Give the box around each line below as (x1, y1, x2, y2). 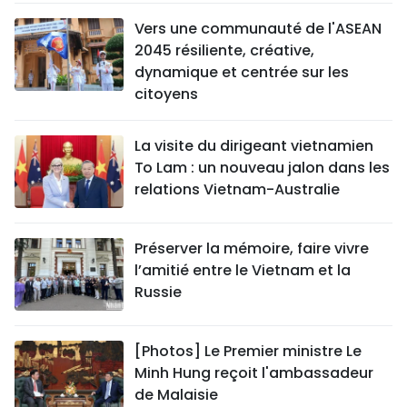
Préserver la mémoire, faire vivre (134, 238, 369, 260)
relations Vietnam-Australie (134, 179, 340, 201)
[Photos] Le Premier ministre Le (134, 341, 362, 362)
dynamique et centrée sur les (134, 62, 349, 84)
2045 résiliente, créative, (134, 40, 314, 62)
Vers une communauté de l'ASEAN (134, 18, 382, 40)
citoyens (134, 84, 198, 105)
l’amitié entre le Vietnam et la (134, 260, 351, 282)
